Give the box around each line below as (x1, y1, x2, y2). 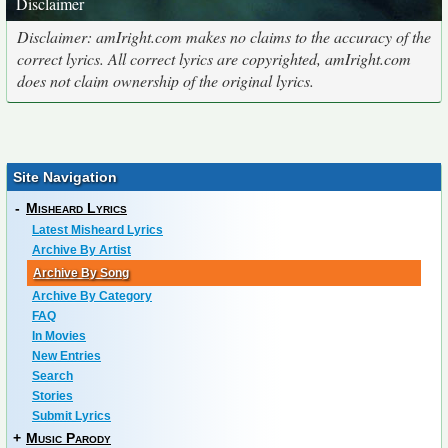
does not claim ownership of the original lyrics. (17, 70, 314, 91)
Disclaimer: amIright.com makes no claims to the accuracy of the (17, 26, 431, 47)
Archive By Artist (32, 243, 131, 257)
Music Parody (26, 430, 111, 446)
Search (32, 369, 73, 383)
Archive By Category (32, 289, 152, 303)
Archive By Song (33, 266, 129, 280)
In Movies (32, 329, 86, 343)
